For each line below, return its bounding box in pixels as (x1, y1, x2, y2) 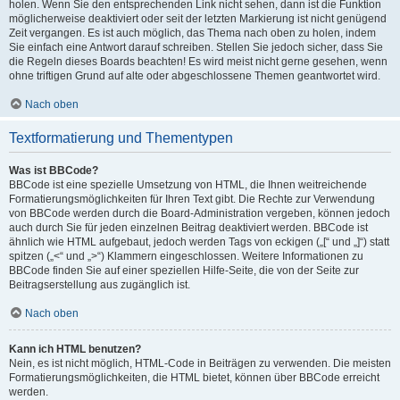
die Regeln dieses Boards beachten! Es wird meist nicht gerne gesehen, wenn (9, 55, 387, 68)
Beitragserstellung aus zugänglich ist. (9, 279, 190, 291)
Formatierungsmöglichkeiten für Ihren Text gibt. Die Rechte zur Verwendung (9, 193, 375, 205)
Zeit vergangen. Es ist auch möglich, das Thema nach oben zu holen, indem (9, 27, 376, 39)
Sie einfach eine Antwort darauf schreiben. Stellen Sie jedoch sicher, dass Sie (9, 41, 383, 54)
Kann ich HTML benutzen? (9, 343, 141, 355)
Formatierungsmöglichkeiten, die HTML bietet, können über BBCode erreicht (9, 371, 379, 384)
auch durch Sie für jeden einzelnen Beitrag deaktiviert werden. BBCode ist (9, 221, 368, 234)
